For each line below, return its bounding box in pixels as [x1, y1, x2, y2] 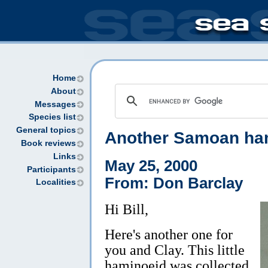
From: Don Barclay [105, 174, 243, 191]
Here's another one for [105, 226, 233, 242]
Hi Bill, [105, 200, 148, 217]
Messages [35, 99, 76, 109]
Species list [29, 112, 76, 122]
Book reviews [21, 138, 76, 148]
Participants [27, 165, 76, 174]
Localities [36, 178, 76, 187]
